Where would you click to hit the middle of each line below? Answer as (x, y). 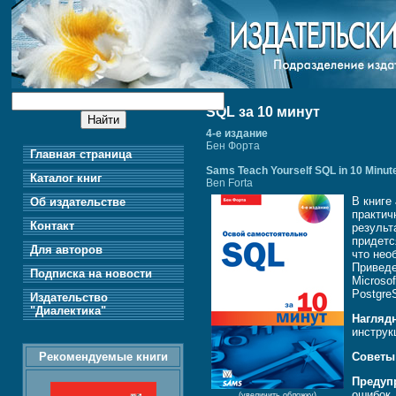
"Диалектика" (66, 311)
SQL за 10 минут (263, 111)
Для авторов (64, 250)
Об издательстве (76, 202)
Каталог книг (64, 178)
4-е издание (237, 134)
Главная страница (79, 154)
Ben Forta (230, 183)
